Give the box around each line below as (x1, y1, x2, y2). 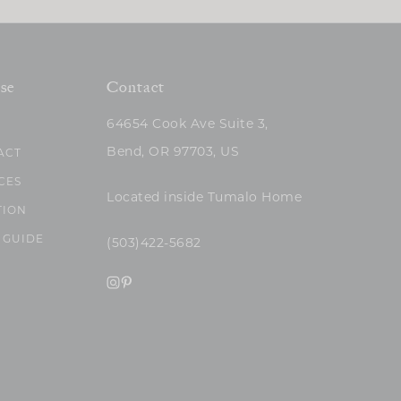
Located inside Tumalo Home (107, 191, 303, 205)
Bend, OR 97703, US (107, 145, 240, 159)
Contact (107, 77, 166, 96)
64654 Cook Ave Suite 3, (107, 117, 269, 132)
